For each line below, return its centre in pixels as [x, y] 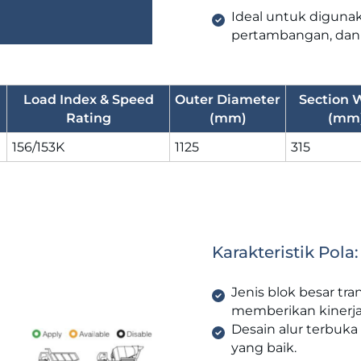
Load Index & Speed [88, 99]
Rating [88, 118]
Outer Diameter [228, 99]
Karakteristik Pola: [285, 252]
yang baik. [263, 347]
